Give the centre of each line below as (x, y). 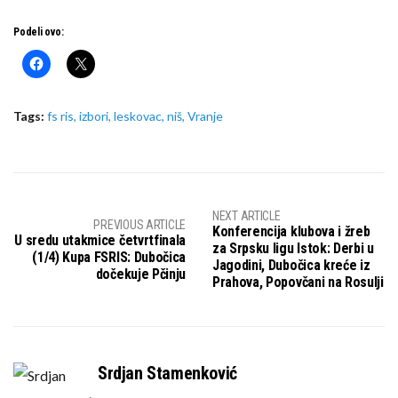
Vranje (205, 116)
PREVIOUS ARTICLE (139, 224)
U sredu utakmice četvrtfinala (100, 240)
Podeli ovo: (39, 32)
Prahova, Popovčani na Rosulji (298, 282)
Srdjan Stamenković (167, 373)
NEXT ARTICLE (247, 216)
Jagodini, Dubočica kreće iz (291, 265)
